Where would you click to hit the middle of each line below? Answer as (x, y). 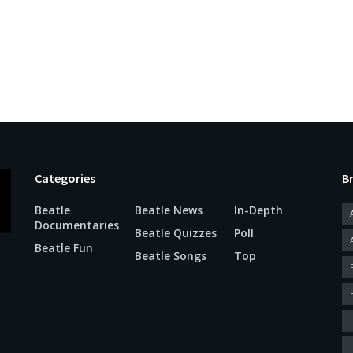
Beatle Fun (64, 247)
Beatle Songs (170, 255)
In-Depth (259, 210)
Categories (65, 178)
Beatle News (168, 210)
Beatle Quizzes (175, 232)
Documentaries (77, 225)
